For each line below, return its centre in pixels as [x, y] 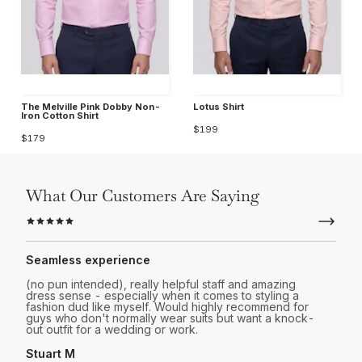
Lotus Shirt [219, 106]
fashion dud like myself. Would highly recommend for [167, 306]
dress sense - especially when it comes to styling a [162, 295]
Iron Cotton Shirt [60, 115]
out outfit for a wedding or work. [112, 329]
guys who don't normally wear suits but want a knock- [170, 318]
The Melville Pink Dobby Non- [91, 106]
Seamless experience [88, 259]
